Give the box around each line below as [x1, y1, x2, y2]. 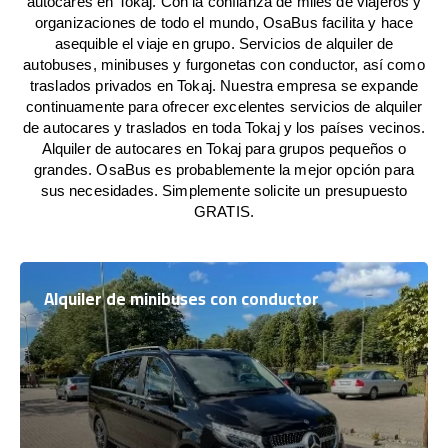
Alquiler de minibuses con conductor [44, 283, 319, 315]
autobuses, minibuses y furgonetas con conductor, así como [23, 56, 425, 73]
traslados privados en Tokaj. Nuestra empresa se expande [29, 77, 419, 94]
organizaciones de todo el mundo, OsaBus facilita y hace [34, 14, 414, 31]
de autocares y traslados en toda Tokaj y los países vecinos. [23, 119, 425, 136]
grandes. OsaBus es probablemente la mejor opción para [34, 161, 414, 178]
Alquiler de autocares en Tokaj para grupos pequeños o [41, 140, 407, 157]
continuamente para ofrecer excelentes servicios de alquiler [26, 98, 422, 115]
